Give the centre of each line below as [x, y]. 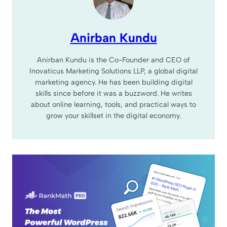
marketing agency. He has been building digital [113, 82]
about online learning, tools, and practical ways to [113, 104]
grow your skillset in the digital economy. [113, 115]
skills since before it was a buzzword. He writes [113, 93]
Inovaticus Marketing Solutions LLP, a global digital [113, 71]
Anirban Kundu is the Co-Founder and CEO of [113, 60]
